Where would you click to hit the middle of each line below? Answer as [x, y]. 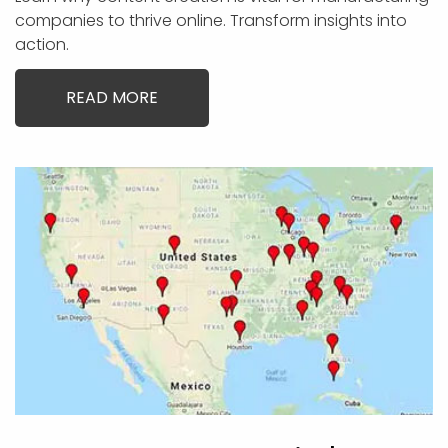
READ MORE [112, 97]
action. [42, 44]
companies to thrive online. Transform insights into [211, 20]
